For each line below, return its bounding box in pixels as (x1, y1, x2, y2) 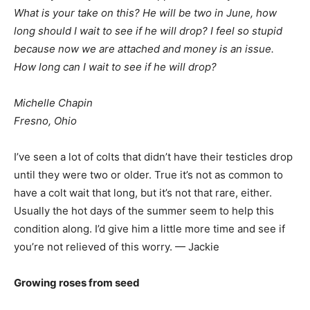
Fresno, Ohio (14, 114, 77, 127)
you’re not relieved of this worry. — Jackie (14, 240, 219, 253)
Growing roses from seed (14, 276, 140, 289)
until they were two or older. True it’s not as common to (14, 168, 283, 181)
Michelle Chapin (14, 96, 93, 109)
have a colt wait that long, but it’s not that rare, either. (14, 186, 272, 199)
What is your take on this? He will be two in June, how (14, 6, 277, 19)
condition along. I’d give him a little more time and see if (14, 222, 285, 235)
